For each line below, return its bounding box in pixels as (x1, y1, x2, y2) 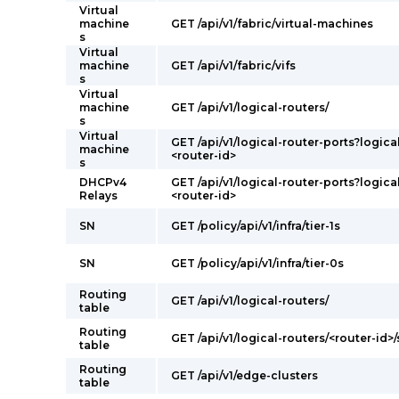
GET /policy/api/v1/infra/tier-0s (171, 256, 344, 270)
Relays (79, 189, 118, 202)
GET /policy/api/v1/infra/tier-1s (171, 219, 340, 232)
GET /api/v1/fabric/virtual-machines (171, 17, 373, 30)
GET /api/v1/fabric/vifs (171, 59, 296, 72)
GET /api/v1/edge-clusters (171, 369, 318, 382)
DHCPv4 (79, 175, 126, 189)
